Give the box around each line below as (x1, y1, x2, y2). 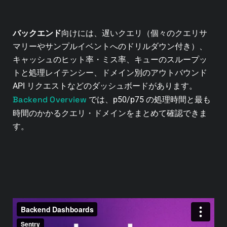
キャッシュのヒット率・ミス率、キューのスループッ (13, 55, 207, 65)
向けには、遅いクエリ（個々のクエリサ (61, 28, 207, 39)
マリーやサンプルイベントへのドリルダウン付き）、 (13, 42, 207, 52)
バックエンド (13, 28, 61, 39)
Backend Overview (13, 94, 87, 105)
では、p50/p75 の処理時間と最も (86, 95, 211, 105)
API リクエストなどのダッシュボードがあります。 (13, 81, 197, 91)
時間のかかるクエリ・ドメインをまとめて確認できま (13, 108, 207, 119)
